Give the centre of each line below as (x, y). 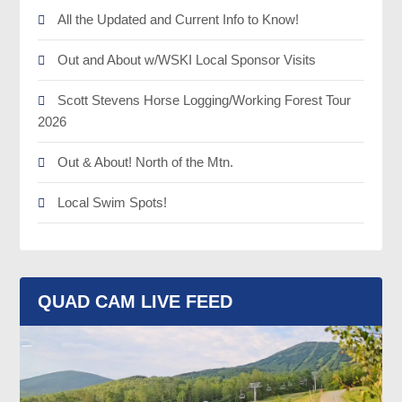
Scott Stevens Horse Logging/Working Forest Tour (205, 100)
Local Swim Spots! (113, 202)
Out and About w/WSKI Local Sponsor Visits (187, 60)
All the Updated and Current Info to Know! (179, 19)
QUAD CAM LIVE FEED (135, 301)
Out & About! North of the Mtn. (146, 162)
